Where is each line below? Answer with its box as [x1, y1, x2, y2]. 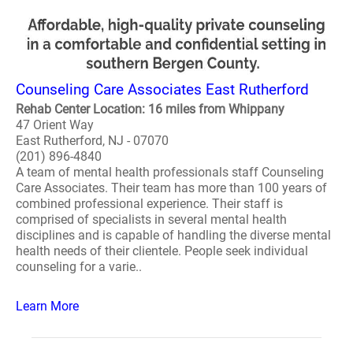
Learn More [16, 299, 79, 314]
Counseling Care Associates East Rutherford [16, 80, 309, 98]
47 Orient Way [16, 117, 94, 132]
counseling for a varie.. [16, 259, 142, 274]
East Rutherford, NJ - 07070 [16, 133, 169, 148]
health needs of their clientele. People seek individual [16, 243, 308, 258]
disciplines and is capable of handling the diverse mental [16, 228, 331, 243]
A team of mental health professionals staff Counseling [16, 165, 324, 180]
